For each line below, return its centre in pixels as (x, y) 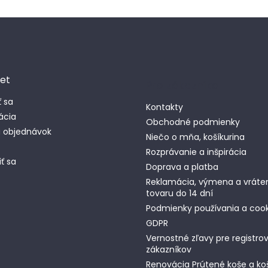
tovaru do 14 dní (179, 193)
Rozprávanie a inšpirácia (196, 152)
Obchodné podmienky (193, 122)
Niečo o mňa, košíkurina (195, 137)
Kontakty (165, 107)
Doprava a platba (182, 167)
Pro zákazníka (182, 85)
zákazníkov (169, 249)
